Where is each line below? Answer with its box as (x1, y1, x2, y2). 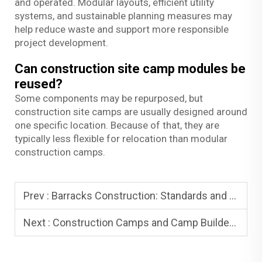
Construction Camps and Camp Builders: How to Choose (53, 216, 229, 229)
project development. (15, 37, 108, 49)
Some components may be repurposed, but (15, 92, 203, 105)
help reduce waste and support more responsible (15, 23, 229, 36)
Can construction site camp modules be (15, 61, 246, 77)
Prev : (23, 189, 51, 202)
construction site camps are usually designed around (15, 106, 247, 118)
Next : (23, 216, 53, 229)
